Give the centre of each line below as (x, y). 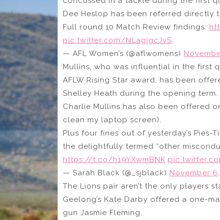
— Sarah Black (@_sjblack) (116, 173)
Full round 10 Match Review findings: (136, 27)
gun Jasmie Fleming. (103, 213)
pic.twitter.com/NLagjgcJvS (117, 41)
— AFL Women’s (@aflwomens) (123, 54)
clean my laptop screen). (112, 120)
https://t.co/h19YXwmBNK (114, 160)
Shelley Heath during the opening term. (140, 94)
